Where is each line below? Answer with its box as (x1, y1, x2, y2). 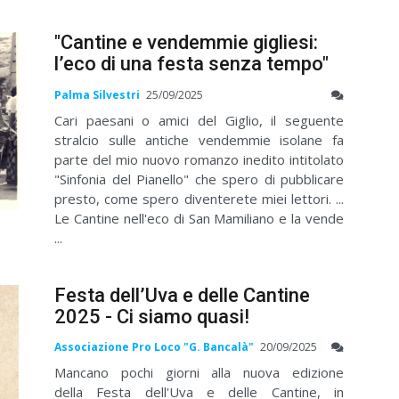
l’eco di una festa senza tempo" (54, 53, 329, 76)
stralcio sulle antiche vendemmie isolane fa (54, 130, 344, 149)
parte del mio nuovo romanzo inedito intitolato (54, 150, 344, 168)
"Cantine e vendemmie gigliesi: (54, 31, 318, 54)
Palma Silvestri (54, 86, 140, 102)
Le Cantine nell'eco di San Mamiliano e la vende (54, 208, 344, 227)
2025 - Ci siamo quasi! (54, 305, 249, 328)
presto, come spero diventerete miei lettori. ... (54, 189, 344, 208)
